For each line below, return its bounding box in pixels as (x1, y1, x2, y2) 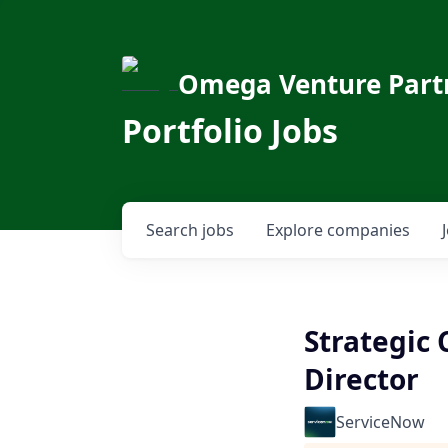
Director (304, 360, 419, 398)
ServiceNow (336, 411, 425, 433)
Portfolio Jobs (122, 109, 338, 152)
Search (146, 219, 202, 241)
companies (327, 219, 410, 241)
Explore (266, 219, 327, 241)
